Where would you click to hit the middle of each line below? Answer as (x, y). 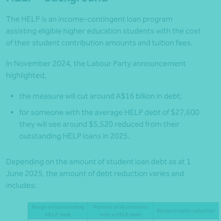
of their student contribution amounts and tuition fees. (99, 43)
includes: (21, 185)
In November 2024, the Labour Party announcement (96, 64)
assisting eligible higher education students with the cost (103, 31)
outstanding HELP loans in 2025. (74, 136)
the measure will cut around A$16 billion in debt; (101, 96)
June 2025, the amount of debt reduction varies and (95, 174)
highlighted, (26, 75)
